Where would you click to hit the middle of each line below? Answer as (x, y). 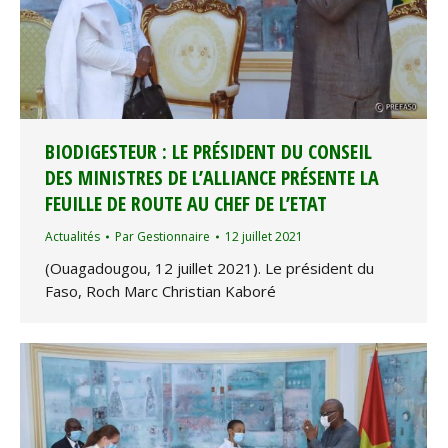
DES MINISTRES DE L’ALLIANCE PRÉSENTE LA (212, 178)
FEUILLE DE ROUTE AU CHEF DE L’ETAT (186, 204)
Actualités (72, 237)
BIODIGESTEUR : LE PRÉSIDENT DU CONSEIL (208, 152)
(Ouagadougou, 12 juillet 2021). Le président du (209, 268)
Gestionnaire (173, 237)
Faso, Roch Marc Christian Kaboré (160, 291)
